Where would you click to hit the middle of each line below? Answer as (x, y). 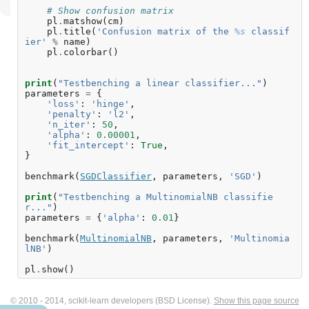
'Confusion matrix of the (166, 32)
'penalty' (72, 114)
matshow (83, 21)
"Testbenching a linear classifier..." (160, 83)
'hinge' (110, 104)
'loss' (63, 104)
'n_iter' (69, 125)
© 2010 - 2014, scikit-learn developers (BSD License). (112, 301)
